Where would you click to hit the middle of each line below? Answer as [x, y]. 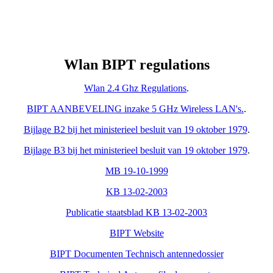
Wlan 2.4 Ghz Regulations [135, 88]
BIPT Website [136, 233]
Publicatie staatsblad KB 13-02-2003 [136, 212]
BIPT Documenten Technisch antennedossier [136, 254]
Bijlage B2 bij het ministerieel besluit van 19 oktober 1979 [135, 129]
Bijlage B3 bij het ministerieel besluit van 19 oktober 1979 [135, 150]
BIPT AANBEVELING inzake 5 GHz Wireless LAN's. [135, 109]
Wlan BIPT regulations [136, 65]
